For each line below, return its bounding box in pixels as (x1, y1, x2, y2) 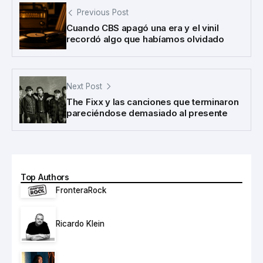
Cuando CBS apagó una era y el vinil (66, 22, 219, 34)
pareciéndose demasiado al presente (66, 107, 228, 119)
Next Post (66, 82, 102, 92)
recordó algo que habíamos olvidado (66, 33, 224, 45)
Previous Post (77, 8, 129, 18)
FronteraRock (56, 185, 106, 195)
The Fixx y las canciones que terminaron (66, 96, 239, 108)
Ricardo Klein (56, 219, 104, 229)
